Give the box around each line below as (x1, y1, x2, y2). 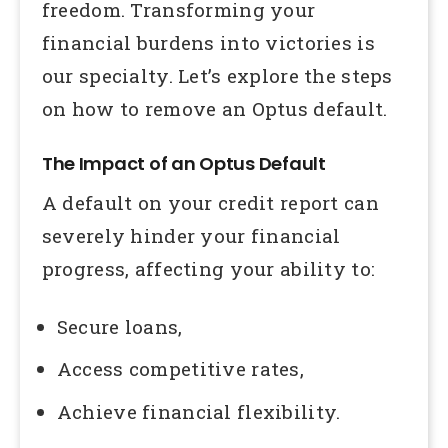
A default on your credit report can (41, 189, 379, 215)
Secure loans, (56, 313, 183, 339)
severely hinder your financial (41, 222, 341, 248)
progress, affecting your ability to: (41, 255, 376, 281)
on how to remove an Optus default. (41, 96, 388, 122)
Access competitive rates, (56, 356, 304, 381)
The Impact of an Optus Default (41, 150, 326, 176)
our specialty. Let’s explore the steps (41, 63, 393, 89)
